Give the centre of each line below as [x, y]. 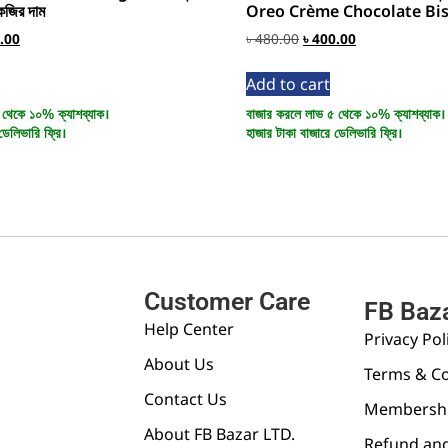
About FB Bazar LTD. [219, 433]
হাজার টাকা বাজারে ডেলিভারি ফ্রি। [325, 132]
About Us [179, 363]
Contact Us [185, 398]
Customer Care [227, 301]
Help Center [189, 328]
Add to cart [288, 83]
